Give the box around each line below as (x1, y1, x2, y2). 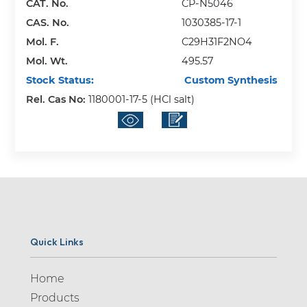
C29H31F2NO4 (182, 35, 253, 48)
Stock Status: (26, 73, 95, 86)
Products (30, 291, 79, 304)
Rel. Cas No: (26, 93, 89, 106)
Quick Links (30, 235, 84, 248)
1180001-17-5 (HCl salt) (88, 93, 195, 106)
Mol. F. (26, 35, 60, 48)
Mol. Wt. (26, 54, 69, 67)
